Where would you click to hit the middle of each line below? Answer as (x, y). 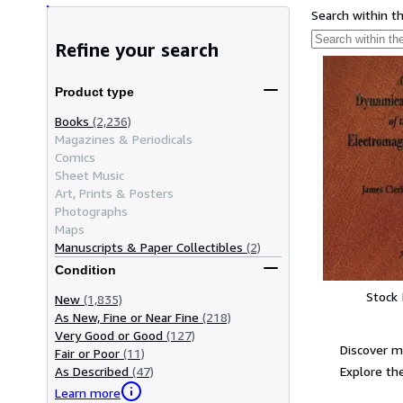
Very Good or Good (109, 335)
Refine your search (137, 50)
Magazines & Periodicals (124, 139)
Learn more (88, 393)
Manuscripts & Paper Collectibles (149, 246)
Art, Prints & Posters (114, 193)
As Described (92, 371)
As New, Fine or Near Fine (127, 317)
